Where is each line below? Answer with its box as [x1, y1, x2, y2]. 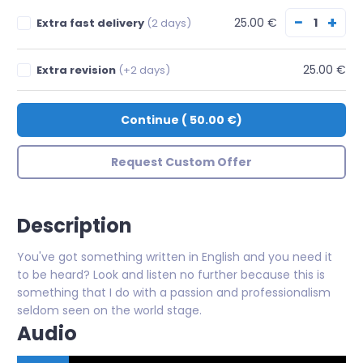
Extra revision [36, 62, 119, 78]
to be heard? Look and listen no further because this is [17, 267, 325, 283]
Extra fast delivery [36, 15, 147, 31]
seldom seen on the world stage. [17, 302, 202, 318]
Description [17, 212, 132, 239]
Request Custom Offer [111, 154, 252, 170]
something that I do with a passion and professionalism [17, 284, 331, 301]
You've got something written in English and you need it [17, 249, 332, 265]
